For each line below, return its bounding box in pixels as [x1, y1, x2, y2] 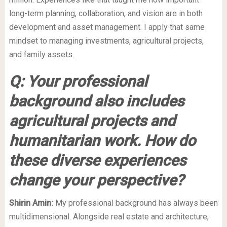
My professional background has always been [53, 198, 218, 208]
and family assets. [9, 49, 74, 59]
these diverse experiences [9, 151, 186, 169]
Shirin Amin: [9, 198, 53, 208]
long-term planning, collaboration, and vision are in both [9, 8, 203, 18]
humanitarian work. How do [9, 131, 196, 149]
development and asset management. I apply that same [9, 22, 205, 32]
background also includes [9, 92, 184, 110]
